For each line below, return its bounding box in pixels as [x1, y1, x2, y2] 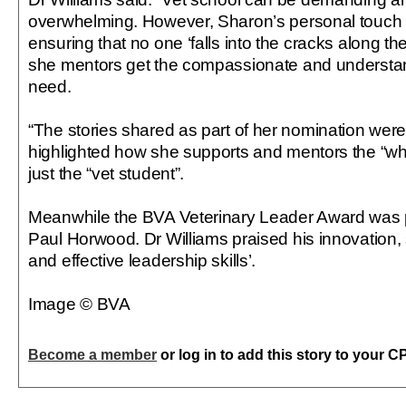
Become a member [28, 347, 157, 362]
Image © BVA [28, 294, 130, 314]
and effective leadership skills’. [28, 250, 256, 270]
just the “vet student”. [28, 163, 185, 183]
